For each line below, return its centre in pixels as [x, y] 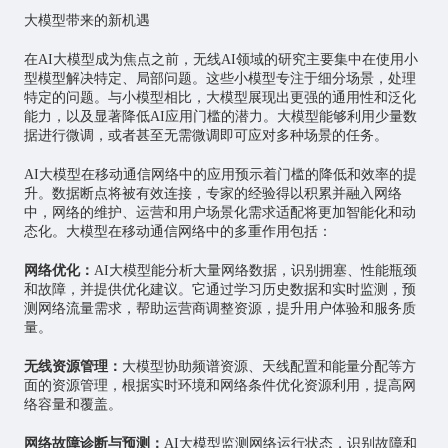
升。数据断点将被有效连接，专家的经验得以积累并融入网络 [212, 194]
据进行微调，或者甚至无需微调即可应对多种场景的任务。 [205, 136]
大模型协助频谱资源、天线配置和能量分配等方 [268, 367]
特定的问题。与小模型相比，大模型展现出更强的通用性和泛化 [219, 98]
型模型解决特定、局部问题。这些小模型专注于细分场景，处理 [219, 79]
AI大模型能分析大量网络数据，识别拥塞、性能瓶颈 [255, 271]
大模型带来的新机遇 [86, 21]
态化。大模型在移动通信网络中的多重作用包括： [177, 232]
